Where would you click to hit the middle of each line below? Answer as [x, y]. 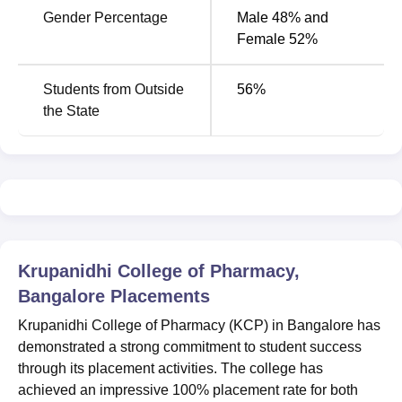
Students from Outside [114, 89]
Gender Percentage [105, 17]
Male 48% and [283, 17]
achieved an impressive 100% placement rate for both [188, 389]
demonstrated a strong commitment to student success [190, 346]
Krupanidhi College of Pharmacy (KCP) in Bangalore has [199, 325]
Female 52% [277, 39]
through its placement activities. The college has [170, 368]
